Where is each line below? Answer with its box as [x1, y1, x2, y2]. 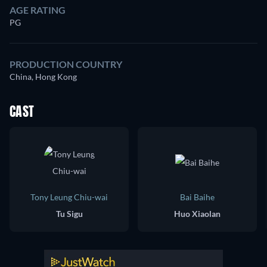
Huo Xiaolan [174, 208, 221, 219]
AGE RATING [10, 4, 66, 15]
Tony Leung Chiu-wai [30, 191, 108, 202]
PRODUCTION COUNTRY [10, 58, 122, 70]
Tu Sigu [55, 208, 83, 219]
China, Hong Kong [10, 71, 77, 82]
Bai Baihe [180, 191, 215, 202]
